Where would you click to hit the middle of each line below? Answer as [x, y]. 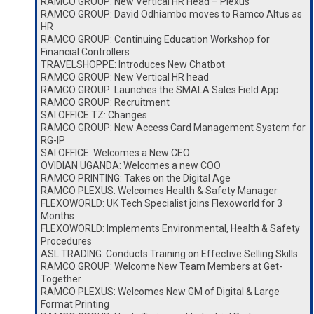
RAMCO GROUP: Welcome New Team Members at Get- [162, 266]
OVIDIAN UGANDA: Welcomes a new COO [131, 165]
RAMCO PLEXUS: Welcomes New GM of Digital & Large [160, 292]
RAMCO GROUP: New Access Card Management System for [173, 128]
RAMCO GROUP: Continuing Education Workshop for [155, 39]
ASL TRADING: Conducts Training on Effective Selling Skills [169, 254]
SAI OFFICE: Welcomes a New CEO [115, 153]
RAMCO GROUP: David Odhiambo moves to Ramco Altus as [171, 14]
